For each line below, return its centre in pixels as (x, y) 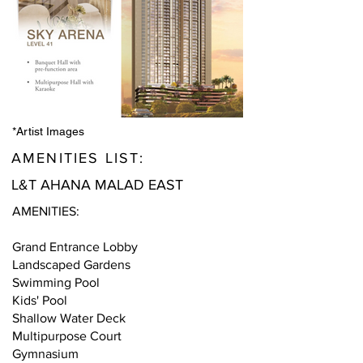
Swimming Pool (56, 282)
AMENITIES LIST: (81, 158)
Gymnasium (45, 354)
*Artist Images (48, 131)
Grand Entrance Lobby (75, 247)
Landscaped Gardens (71, 265)
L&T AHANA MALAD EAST (97, 185)
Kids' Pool (40, 300)
